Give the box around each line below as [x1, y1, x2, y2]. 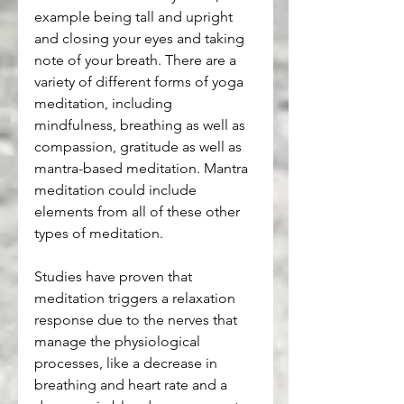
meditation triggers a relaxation [34, 289, 239, 307]
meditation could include [34, 180, 200, 198]
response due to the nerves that [34, 310, 241, 328]
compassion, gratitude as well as [34, 137, 245, 155]
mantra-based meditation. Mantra [34, 159, 252, 177]
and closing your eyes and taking [34, 29, 248, 47]
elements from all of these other [34, 202, 243, 220]
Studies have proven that [34, 267, 196, 285]
